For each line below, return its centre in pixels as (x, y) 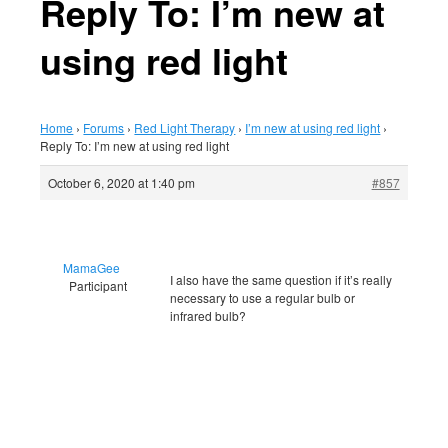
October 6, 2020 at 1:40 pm (122, 183)
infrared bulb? (208, 315)
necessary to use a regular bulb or (263, 297)
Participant (97, 285)
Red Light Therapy (185, 128)
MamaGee (92, 267)
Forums (104, 128)
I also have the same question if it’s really (281, 279)
